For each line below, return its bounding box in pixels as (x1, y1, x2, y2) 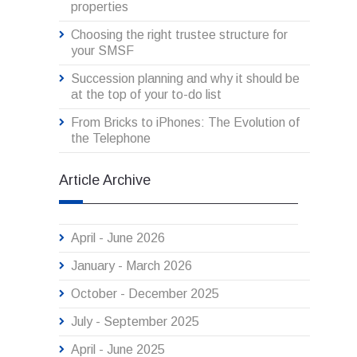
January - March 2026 (71, 259, 192, 273)
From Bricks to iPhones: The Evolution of (71, 116, 300, 130)
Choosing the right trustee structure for (71, 28, 288, 42)
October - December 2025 (71, 287, 219, 301)
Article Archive (59, 172, 151, 189)
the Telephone (71, 131, 151, 146)
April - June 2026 (71, 231, 165, 245)
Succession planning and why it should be (71, 72, 300, 86)
